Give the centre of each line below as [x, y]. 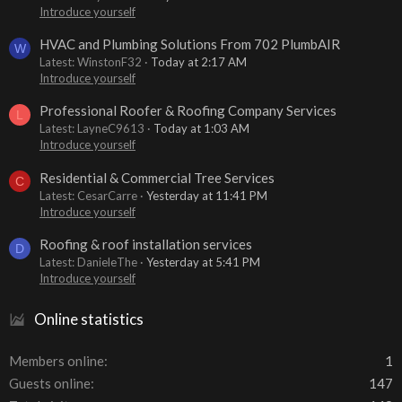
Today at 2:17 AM [199, 62]
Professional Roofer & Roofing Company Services [188, 111]
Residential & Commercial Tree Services [157, 177]
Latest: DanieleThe [88, 262]
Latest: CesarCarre [88, 195]
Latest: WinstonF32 [91, 62]
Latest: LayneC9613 [92, 129]
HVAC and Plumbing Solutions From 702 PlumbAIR [190, 44]
